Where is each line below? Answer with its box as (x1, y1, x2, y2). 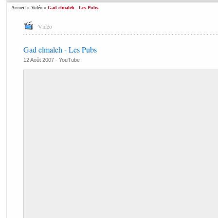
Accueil (11, 5, 26, 10)
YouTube (58, 57, 80, 63)
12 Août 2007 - (23, 57, 59, 63)
